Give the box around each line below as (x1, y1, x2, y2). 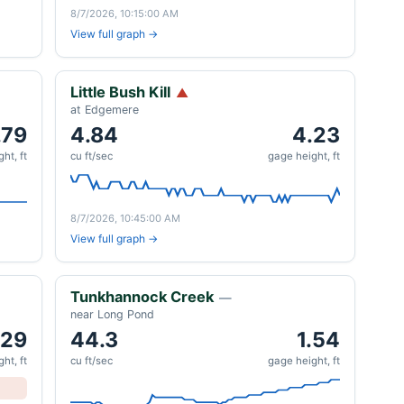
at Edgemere (70, 103, 139, 116)
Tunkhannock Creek (70, 288, 214, 306)
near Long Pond (70, 308, 154, 321)
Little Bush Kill (70, 83, 170, 101)
